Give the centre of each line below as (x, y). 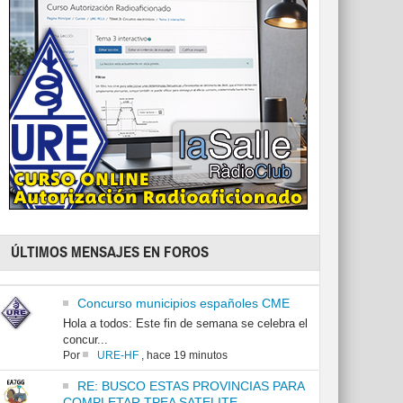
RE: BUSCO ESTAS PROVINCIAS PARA (190, 386)
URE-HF (117, 356)
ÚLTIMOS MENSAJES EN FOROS (110, 253)
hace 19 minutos (187, 356)
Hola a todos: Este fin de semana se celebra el (185, 324)
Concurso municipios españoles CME (183, 304)
